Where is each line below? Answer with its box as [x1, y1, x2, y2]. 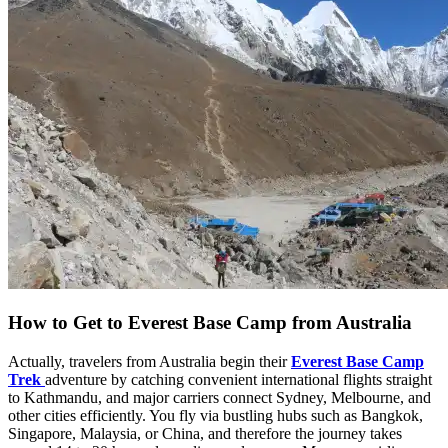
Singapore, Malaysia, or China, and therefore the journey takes [8, 424, 402, 442]
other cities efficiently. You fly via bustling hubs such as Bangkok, [8, 406, 423, 424]
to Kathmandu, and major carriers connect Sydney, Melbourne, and [8, 388, 431, 406]
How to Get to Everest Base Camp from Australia [8, 311, 412, 333]
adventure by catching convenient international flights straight [45, 370, 432, 388]
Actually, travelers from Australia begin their [8, 352, 291, 370]
